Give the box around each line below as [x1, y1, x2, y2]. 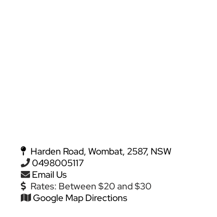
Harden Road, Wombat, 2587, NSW [29, 145, 172, 157]
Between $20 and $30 [59, 180, 152, 192]
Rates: [31, 180, 59, 192]
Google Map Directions [32, 191, 127, 204]
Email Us [31, 168, 67, 181]
